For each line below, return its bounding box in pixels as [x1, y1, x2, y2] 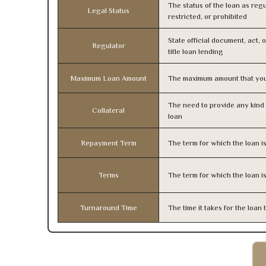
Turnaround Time [80, 203, 137, 212]
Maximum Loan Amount [70, 74, 147, 83]
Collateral [92, 106, 125, 115]
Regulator [91, 41, 125, 50]
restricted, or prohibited [168, 12, 247, 21]
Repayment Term [80, 138, 137, 147]
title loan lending [168, 47, 223, 56]
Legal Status [87, 6, 129, 15]
